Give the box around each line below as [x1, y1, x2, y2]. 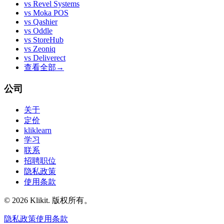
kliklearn [24, 125, 51, 134]
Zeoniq [33, 44, 55, 53]
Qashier [33, 17, 57, 26]
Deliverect [33, 53, 65, 62]
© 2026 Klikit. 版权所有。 [4, 195, 92, 204]
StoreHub [33, 35, 63, 44]
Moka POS [33, 8, 68, 17]
